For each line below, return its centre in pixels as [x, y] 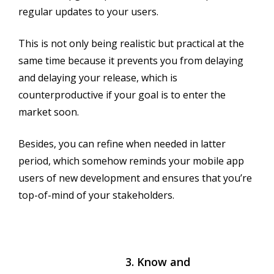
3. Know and [158, 261]
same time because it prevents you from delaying [131, 60]
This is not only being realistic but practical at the [131, 43]
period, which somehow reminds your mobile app [131, 161]
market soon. [49, 112]
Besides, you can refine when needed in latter [122, 143]
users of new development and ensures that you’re [135, 178]
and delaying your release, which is [98, 77]
